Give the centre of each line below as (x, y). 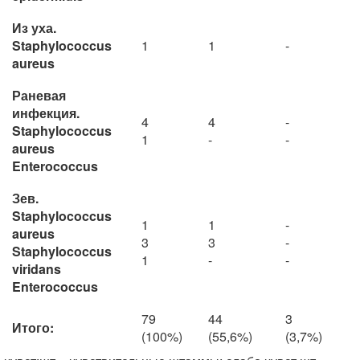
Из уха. (34, 28)
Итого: (33, 327)
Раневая (39, 95)
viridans (37, 269)
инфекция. (46, 113)
